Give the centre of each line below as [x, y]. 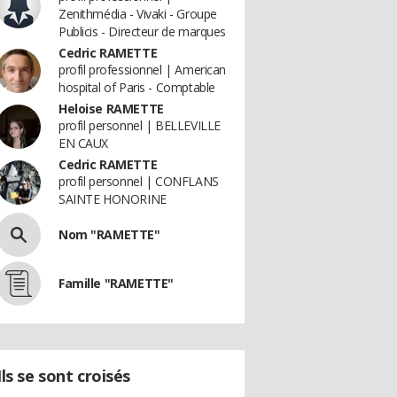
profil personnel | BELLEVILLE [140, 125]
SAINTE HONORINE [113, 199]
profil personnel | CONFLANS [139, 181]
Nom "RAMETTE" [109, 234]
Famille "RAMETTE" [116, 283]
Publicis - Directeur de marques [142, 31]
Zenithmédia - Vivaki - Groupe [138, 14]
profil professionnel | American [142, 70]
